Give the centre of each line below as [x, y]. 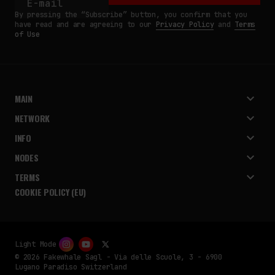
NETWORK [33, 118]
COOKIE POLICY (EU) [50, 192]
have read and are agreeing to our [85, 25]
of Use [27, 35]
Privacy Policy [185, 25]
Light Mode [36, 245]
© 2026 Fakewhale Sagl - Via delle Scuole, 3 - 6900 [119, 258]
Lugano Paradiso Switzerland [71, 267]
